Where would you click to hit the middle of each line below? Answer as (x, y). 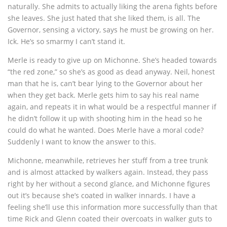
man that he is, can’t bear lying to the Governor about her (105, 84)
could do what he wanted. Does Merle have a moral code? (106, 130)
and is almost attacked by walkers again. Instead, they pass (108, 172)
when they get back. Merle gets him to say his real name (103, 95)
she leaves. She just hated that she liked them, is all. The (104, 18)
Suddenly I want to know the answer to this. (82, 142)
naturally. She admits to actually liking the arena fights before (112, 7)
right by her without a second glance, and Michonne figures (109, 184)
